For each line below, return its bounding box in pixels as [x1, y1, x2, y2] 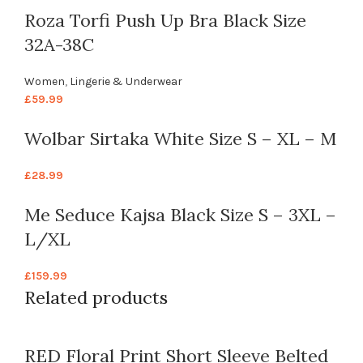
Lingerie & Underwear [70, 75, 182, 89]
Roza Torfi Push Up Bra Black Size [24, 9, 306, 32]
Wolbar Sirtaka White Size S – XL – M [24, 127, 336, 151]
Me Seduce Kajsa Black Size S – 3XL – [24, 203, 336, 227]
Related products [24, 286, 168, 310]
